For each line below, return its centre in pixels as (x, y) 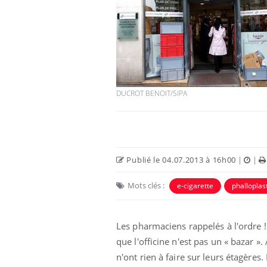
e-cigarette (195, 185)
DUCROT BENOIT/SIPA (152, 93)
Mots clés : (146, 185)
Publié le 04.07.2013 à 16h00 (180, 159)
